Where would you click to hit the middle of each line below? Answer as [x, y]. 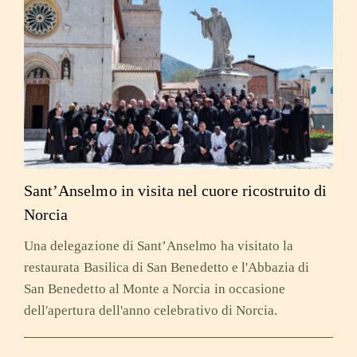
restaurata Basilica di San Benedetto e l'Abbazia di [167, 268]
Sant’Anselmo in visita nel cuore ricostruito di [175, 190]
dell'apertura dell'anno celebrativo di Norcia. [151, 311]
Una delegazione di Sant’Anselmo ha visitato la [159, 246]
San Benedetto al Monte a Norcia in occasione [155, 289]
